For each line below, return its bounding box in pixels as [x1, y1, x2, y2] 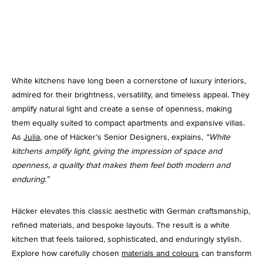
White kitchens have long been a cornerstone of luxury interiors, [12, 76, 246, 86]
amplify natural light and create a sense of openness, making [12, 104, 232, 114]
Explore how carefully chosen [12, 248, 122, 258]
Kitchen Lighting [23, 14, 82, 24]
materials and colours [122, 248, 199, 258]
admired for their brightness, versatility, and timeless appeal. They [12, 90, 249, 100]
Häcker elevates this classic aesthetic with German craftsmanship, [12, 206, 250, 216]
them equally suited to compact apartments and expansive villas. [12, 118, 245, 128]
